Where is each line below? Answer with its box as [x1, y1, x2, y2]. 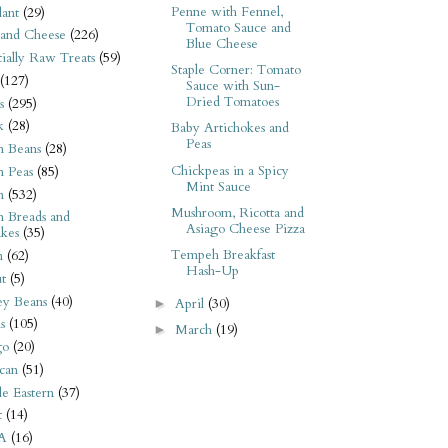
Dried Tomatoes [185, 93, 279, 112]
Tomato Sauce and [185, 19, 291, 38]
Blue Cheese [185, 35, 258, 54]
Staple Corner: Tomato [170, 61, 301, 80]
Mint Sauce [185, 177, 251, 196]
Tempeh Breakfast [170, 245, 275, 264]
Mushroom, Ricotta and [170, 203, 304, 222]
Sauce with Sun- [185, 77, 280, 96]
